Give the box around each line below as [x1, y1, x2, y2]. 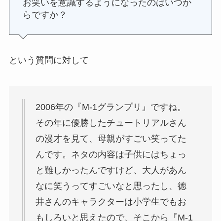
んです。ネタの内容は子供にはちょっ [35, 149, 186, 160]
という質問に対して [8, 55, 89, 66]
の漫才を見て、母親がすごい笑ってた [35, 134, 186, 144]
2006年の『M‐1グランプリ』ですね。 [35, 102, 186, 112]
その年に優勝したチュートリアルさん [35, 118, 186, 128]
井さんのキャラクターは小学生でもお [35, 197, 186, 207]
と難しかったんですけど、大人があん [35, 165, 186, 176]
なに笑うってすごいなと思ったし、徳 [35, 181, 186, 191]
